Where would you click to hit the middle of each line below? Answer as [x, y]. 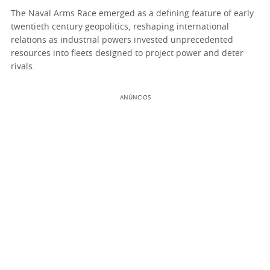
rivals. [23, 67]
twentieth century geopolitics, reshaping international [120, 27]
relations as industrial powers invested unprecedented [122, 40]
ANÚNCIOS [135, 97]
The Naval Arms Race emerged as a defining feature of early [132, 14]
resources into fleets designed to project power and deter [127, 53]
